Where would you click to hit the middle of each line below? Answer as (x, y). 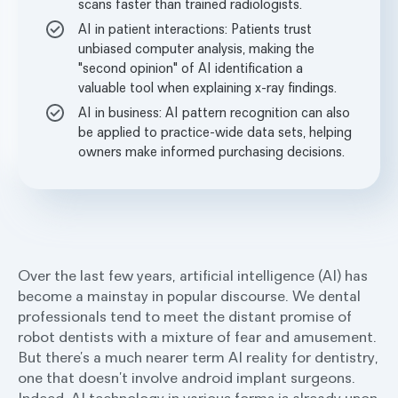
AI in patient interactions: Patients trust (195, 28)
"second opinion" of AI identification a (191, 67)
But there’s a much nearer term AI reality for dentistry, (198, 357)
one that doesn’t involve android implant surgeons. (187, 377)
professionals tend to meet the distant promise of (185, 316)
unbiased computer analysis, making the (196, 48)
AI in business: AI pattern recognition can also (214, 111)
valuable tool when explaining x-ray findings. (207, 87)
